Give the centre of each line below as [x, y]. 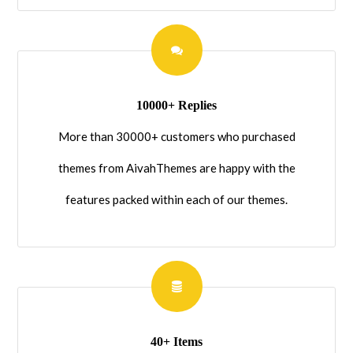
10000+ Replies [176, 105]
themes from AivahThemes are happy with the [176, 167]
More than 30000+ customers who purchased [176, 136]
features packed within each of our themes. [176, 199]
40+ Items [176, 341]
